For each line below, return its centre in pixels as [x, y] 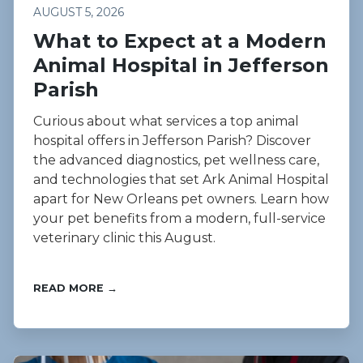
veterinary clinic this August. [124, 238]
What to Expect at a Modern [180, 41]
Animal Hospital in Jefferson [181, 66]
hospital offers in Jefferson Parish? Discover [172, 141]
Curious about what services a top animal [166, 122]
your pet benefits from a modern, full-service [179, 219]
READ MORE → [75, 288]
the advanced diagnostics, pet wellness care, [176, 160]
